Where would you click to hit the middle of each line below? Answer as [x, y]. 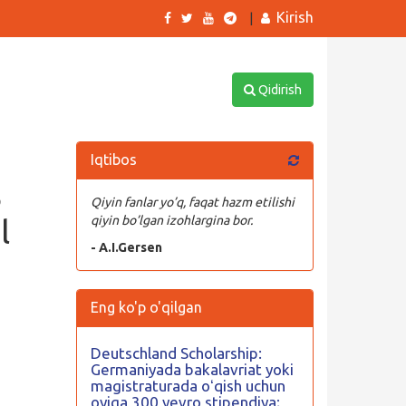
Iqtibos [113, 159]
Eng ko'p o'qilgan [146, 307]
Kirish [295, 17]
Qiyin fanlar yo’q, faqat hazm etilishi [192, 202]
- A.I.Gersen [126, 247]
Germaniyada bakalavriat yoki [192, 369]
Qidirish [278, 90]
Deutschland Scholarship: [176, 353]
